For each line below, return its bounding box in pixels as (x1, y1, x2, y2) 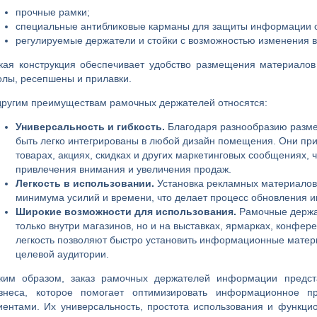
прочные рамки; (16, 6, 90, 18)
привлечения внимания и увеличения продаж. (16, 163, 231, 175)
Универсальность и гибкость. (16, 120, 165, 132)
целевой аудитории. (16, 248, 109, 260)
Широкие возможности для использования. (16, 205, 236, 217)
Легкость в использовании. (16, 177, 154, 189)
